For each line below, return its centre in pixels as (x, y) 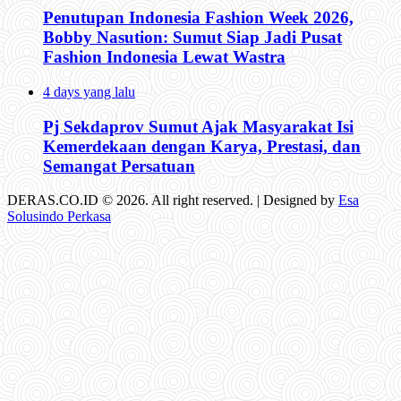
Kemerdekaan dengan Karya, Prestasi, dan (202, 146)
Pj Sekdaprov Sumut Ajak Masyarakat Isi (198, 126)
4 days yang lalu (89, 91)
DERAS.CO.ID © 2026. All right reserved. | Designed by (173, 200)
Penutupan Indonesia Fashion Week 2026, (198, 18)
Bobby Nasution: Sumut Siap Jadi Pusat (192, 38)
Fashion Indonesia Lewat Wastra (164, 57)
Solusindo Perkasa (59, 217)
